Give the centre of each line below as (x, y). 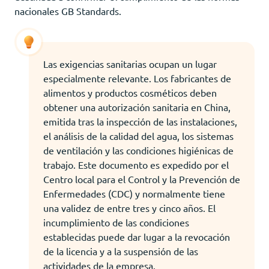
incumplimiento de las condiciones (116, 222)
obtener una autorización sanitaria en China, (137, 107)
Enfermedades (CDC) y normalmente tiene (134, 193)
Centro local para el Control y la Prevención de (142, 179)
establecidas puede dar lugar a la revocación (137, 236)
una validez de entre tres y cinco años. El (129, 207)
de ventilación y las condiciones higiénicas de (138, 150)
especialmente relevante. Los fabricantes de (137, 78)
